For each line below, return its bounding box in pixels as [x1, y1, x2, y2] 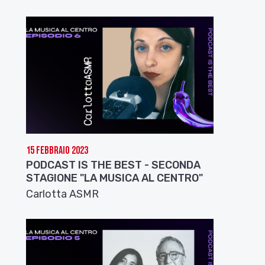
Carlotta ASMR [26, 187, 99, 201]
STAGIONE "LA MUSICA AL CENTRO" [26, 171, 203, 185]
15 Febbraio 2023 [26, 144, 89, 157]
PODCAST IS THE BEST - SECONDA [26, 158, 201, 172]
